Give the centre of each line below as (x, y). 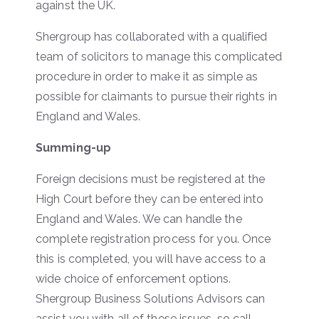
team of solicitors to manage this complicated (159, 56)
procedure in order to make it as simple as (147, 76)
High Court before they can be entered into (150, 199)
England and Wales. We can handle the (139, 219)
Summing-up (73, 147)
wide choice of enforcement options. (134, 278)
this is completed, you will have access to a (151, 258)
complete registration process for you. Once (153, 239)
